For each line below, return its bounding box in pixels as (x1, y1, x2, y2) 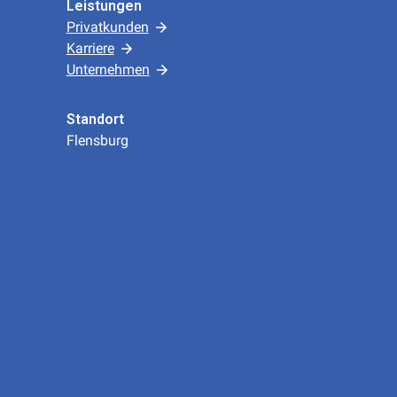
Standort (66, 111, 124, 128)
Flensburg (66, 132, 128, 149)
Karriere (66, 40, 114, 57)
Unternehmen (66, 61, 150, 78)
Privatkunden (66, 19, 149, 35)
